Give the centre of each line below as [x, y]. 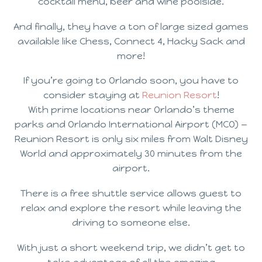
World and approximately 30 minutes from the [131, 154]
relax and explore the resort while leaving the [131, 208]
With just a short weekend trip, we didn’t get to [131, 247]
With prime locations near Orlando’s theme [131, 110]
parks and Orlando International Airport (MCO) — [131, 125]
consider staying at [92, 95]
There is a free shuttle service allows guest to [131, 193]
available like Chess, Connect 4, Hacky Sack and [131, 41]
